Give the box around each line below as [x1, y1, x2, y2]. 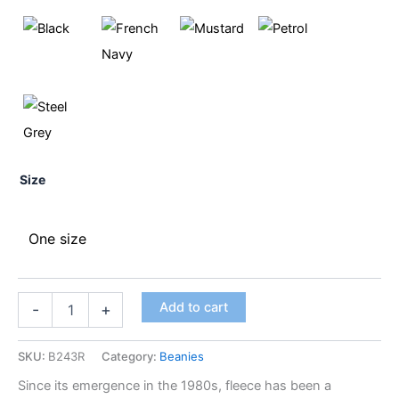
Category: [102, 348, 159, 363]
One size [28, 229, 86, 248]
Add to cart [159, 298, 228, 315]
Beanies [159, 348, 204, 363]
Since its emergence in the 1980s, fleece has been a [18, 378, 331, 395]
